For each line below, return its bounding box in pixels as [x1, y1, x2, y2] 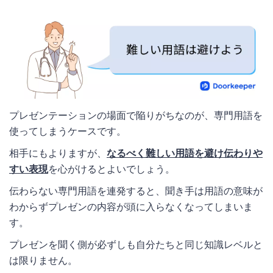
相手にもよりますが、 [9, 147, 107, 160]
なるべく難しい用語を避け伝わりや [107, 147, 263, 160]
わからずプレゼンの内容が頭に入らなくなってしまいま [9, 200, 253, 213]
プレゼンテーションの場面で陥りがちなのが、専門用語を [9, 109, 263, 122]
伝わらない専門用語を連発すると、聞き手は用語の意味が [9, 185, 263, 197]
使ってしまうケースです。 [9, 125, 126, 138]
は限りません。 [9, 254, 77, 267]
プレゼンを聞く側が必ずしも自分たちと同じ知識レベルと [9, 238, 263, 251]
